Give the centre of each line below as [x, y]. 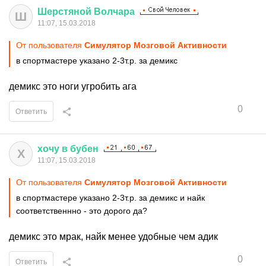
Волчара [114, 12]
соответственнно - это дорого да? [82, 211]
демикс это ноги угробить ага [73, 86]
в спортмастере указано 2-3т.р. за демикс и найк [110, 198]
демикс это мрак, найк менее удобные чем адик [113, 237]
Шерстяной [64, 12]
